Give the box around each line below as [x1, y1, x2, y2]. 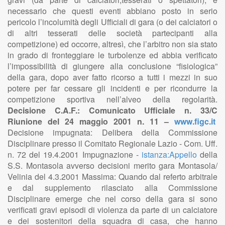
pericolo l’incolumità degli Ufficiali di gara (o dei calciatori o [8, 16, 217, 28]
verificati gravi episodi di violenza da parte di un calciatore [8, 204, 217, 215]
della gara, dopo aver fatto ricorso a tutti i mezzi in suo [8, 71, 217, 83]
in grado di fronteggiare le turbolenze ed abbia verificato [8, 49, 217, 61]
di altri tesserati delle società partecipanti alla [8, 27, 217, 39]
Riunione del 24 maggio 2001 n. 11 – [8, 116, 174, 127]
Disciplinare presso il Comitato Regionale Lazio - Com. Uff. [8, 138, 217, 149]
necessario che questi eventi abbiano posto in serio [8, 5, 217, 17]
